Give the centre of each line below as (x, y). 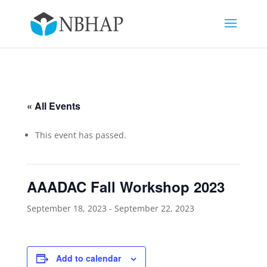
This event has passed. (80, 135)
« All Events (53, 106)
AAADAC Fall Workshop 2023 (125, 187)
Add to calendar (88, 258)
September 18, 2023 (66, 208)
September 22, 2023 (154, 208)
